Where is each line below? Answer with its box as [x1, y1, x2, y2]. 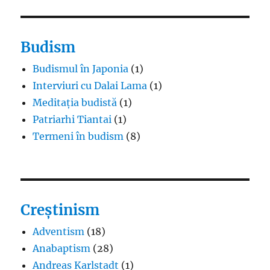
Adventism [33, 225, 85, 237]
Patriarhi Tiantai [33, 113, 112, 125]
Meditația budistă [33, 96, 118, 108]
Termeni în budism [33, 130, 124, 142]
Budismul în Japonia [33, 62, 129, 75]
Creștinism [20, 200, 100, 219]
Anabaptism [33, 242, 91, 254]
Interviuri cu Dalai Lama [33, 79, 148, 92]
